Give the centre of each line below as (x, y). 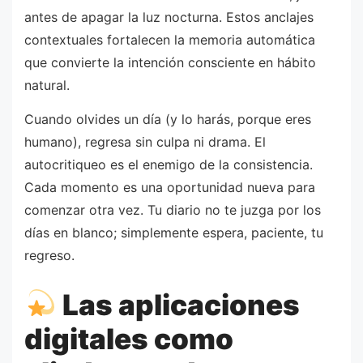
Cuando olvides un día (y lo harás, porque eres (168, 120)
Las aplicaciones (178, 304)
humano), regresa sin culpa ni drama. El (145, 142)
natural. (47, 85)
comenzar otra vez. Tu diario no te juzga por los (173, 210)
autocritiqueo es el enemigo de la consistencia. (169, 165)
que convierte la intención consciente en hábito (170, 63)
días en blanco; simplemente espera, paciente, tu (174, 233)
